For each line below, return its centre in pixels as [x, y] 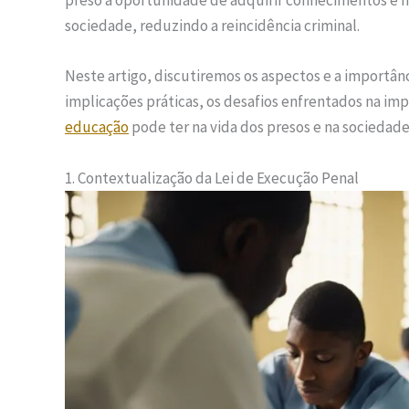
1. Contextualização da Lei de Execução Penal [212, 178]
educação [97, 127]
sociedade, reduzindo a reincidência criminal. [212, 26]
